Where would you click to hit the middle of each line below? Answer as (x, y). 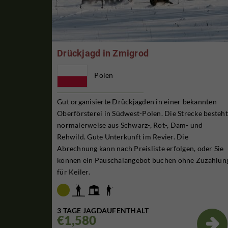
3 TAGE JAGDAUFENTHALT (103, 210)
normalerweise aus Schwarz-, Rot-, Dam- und (130, 125)
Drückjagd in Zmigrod (103, 53)
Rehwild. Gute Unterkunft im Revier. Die (123, 137)
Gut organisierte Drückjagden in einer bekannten (137, 102)
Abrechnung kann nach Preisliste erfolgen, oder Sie (140, 149)
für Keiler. (74, 172)
